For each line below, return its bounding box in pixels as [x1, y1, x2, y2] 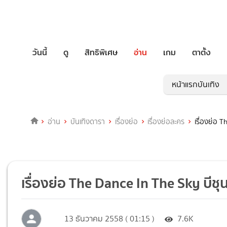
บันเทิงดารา [70, 116, 105, 128]
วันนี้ [32, 46, 47, 59]
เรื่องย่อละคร [147, 116, 185, 128]
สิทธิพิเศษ [85, 46, 118, 59]
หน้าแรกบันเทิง [172, 79, 219, 91]
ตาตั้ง [192, 46, 211, 59]
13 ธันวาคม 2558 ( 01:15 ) [64, 213, 155, 225]
